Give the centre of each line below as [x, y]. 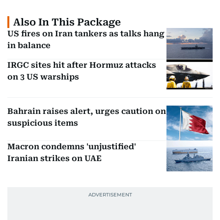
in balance [29, 46]
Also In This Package [67, 22]
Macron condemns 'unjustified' [72, 146]
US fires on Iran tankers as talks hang [86, 34]
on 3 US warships [43, 77]
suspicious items [43, 123]
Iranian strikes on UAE [55, 158]
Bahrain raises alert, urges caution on [87, 111]
